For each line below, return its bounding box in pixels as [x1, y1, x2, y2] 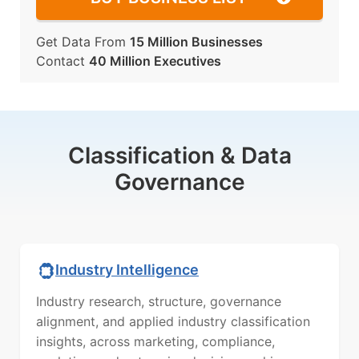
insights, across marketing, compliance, [36, 333, 275, 349]
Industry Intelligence [55, 260, 199, 278]
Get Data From [36, 34, 130, 50]
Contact [36, 53, 89, 69]
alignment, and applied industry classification [36, 313, 310, 329]
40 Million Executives [89, 53, 221, 69]
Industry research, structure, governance [36, 293, 281, 309]
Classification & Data [67, 142, 292, 169]
